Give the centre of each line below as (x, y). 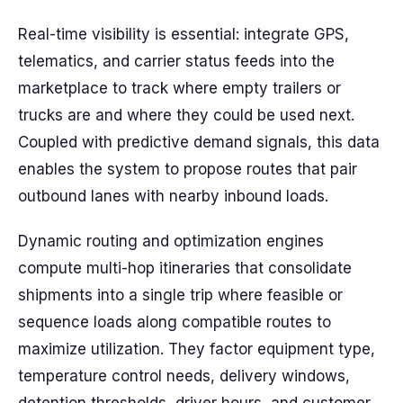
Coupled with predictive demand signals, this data (199, 142)
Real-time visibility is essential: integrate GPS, (184, 34)
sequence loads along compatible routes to (175, 322)
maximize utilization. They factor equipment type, (197, 349)
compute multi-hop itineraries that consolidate (185, 268)
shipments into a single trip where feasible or (180, 295)
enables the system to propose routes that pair (188, 169)
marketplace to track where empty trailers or (179, 88)
